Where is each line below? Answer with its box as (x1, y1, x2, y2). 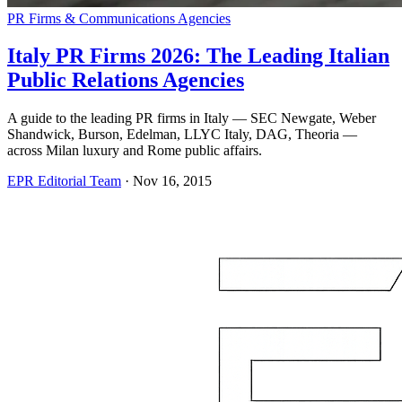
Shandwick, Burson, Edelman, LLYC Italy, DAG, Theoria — (7, 127, 357, 143)
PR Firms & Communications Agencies (7, 10, 231, 26)
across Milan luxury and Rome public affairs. (7, 143, 262, 159)
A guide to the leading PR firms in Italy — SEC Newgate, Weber (7, 110, 376, 127)
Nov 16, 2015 (133, 173, 212, 189)
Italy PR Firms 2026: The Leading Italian (7, 44, 389, 68)
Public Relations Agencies (7, 68, 244, 92)
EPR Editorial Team (7, 173, 121, 189)
